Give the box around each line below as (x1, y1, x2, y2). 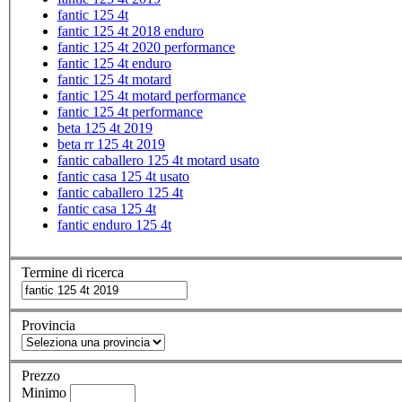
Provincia (22, 317, 75, 333)
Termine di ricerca (22, 265, 124, 281)
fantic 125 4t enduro (57, 55, 171, 71)
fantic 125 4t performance (57, 103, 203, 119)
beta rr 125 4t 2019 (57, 135, 165, 152)
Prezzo (22, 368, 60, 384)
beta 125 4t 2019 (57, 119, 153, 135)
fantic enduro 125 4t (57, 216, 171, 232)
